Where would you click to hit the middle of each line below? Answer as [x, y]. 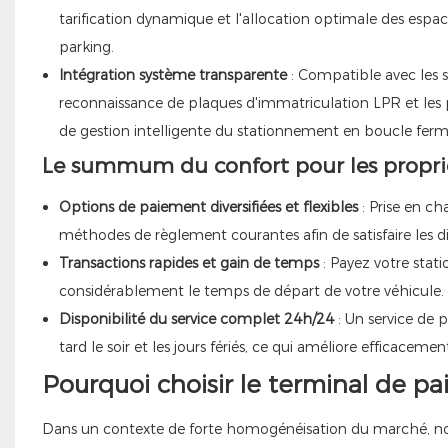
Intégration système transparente [172, 74]
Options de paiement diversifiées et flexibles [208, 206]
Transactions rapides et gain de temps [188, 262]
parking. [86, 46]
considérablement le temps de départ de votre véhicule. [251, 290]
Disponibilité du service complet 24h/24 [196, 318]
